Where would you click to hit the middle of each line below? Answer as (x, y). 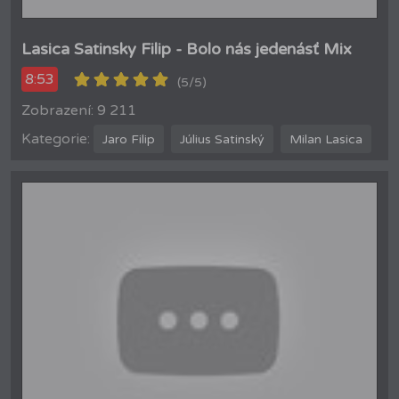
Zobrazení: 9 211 (79, 111)
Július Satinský (222, 139)
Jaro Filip (129, 139)
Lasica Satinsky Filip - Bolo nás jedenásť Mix (187, 49)
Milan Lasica (326, 139)
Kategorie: (56, 139)
